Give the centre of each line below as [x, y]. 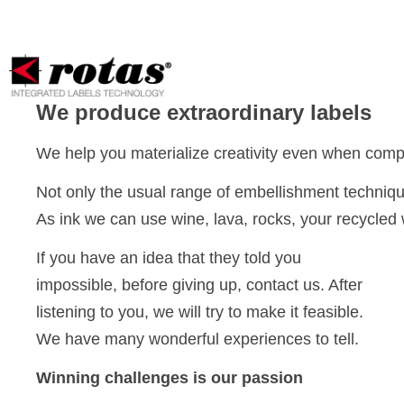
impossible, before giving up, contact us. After [199, 285]
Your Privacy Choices [145, 23]
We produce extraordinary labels [204, 112]
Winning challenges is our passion [170, 378]
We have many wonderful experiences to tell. [197, 339]
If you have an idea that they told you [169, 258]
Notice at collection [90, 54]
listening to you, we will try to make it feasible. [200, 312]
